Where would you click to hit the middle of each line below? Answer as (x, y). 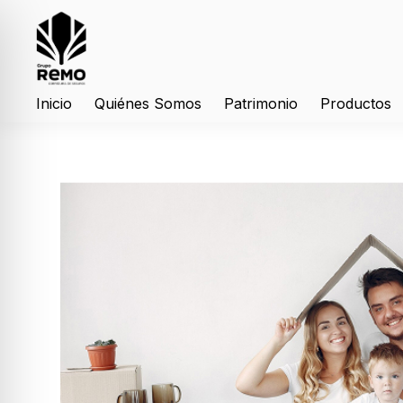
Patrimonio (261, 103)
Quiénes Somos (148, 103)
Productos (356, 103)
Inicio (54, 103)
